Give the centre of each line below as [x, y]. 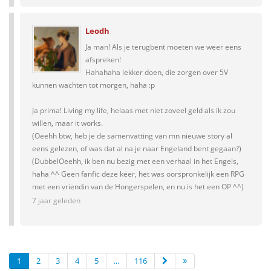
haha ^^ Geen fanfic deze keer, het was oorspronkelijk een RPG [138, 174]
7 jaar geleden [56, 201]
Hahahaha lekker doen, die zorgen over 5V [157, 72]
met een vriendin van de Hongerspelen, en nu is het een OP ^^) [138, 187]
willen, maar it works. [67, 123]
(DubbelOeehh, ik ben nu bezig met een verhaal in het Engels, [135, 161]
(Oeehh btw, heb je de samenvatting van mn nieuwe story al [132, 136]
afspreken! [103, 60]
